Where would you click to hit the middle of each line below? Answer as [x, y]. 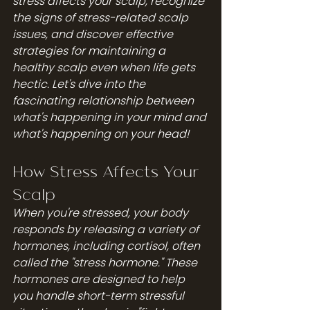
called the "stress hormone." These [106, 262]
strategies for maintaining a [90, 51]
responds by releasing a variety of [107, 229]
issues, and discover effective [94, 34]
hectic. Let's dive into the [80, 84]
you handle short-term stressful [100, 295]
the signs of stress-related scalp [102, 17]
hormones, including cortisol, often [108, 246]
